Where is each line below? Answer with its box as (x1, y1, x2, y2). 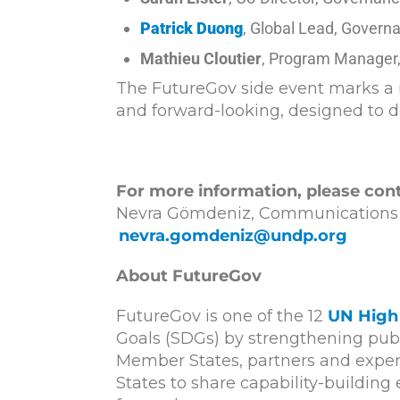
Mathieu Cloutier (140, 48, 262, 68)
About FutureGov (116, 265, 262, 286)
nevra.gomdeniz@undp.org (119, 225, 347, 246)
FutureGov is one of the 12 (116, 305, 328, 326)
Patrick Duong (140, 18, 243, 37)
